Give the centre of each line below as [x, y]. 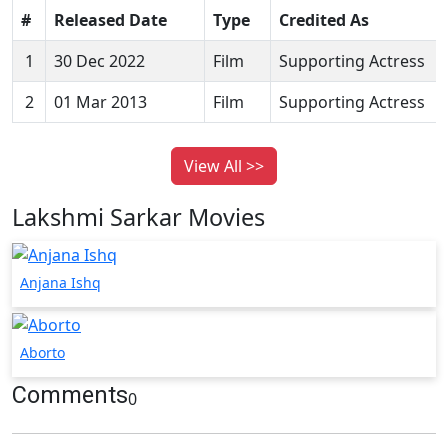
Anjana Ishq [60, 283]
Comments [70, 394]
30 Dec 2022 [99, 61]
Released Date [110, 20]
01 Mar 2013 [100, 102]
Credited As [324, 20]
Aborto [42, 352]
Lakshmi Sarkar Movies [138, 217]
